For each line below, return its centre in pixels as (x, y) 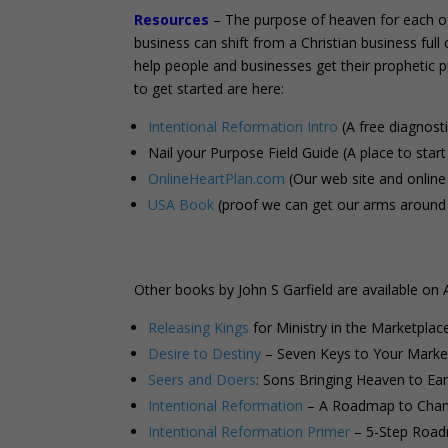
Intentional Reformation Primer (249, 432)
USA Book (181, 205)
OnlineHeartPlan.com (217, 179)
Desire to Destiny (205, 354)
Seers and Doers (202, 380)
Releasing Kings (199, 328)
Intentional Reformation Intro (243, 127)
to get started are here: (209, 89)
